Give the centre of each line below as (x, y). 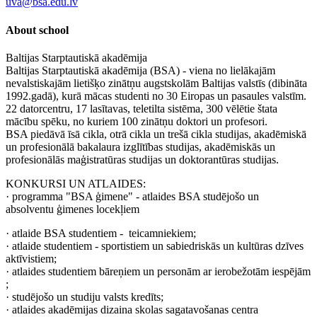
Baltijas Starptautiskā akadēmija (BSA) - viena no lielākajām (140, 70)
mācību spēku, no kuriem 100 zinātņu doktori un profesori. (137, 121)
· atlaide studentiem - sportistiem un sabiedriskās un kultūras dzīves (155, 246)
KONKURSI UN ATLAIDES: (76, 183)
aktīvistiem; (31, 258)
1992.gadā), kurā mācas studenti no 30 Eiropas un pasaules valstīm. (156, 96)
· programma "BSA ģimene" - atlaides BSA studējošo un (134, 196)
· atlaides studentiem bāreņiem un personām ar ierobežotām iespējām (158, 271)
